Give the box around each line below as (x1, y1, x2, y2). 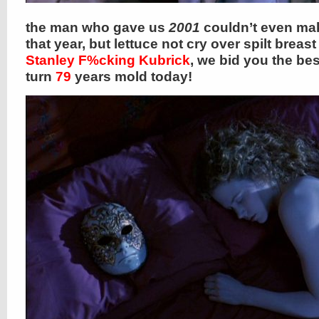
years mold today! (71, 69, 192, 84)
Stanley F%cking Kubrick (26, 53, 190, 68)
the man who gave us (26, 20, 169, 35)
